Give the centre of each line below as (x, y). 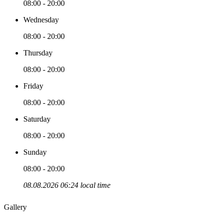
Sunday (35, 152)
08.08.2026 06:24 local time (67, 185)
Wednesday (41, 19)
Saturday (37, 119)
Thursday (38, 53)
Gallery (15, 207)
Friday (33, 86)
